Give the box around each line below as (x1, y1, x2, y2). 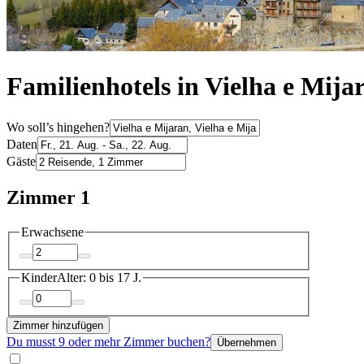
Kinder (21, 271, 57, 285)
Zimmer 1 (6, 186, 90, 208)
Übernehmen (217, 336, 276, 349)
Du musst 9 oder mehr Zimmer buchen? (6, 334, 210, 349)
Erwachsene (21, 224, 84, 239)
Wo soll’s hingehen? (6, 119, 110, 134)
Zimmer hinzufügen (13, 318, 103, 331)
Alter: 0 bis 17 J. (57, 271, 141, 285)
